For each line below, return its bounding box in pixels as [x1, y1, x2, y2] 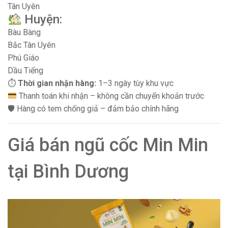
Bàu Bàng [8, 27, 41, 38]
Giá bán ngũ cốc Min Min [8, 134, 208, 156]
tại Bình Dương [8, 161, 129, 183]
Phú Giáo [8, 53, 39, 63]
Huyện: [21, 12, 63, 27]
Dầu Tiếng [8, 66, 43, 76]
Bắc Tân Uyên [8, 40, 55, 50]
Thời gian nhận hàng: [18, 78, 96, 89]
